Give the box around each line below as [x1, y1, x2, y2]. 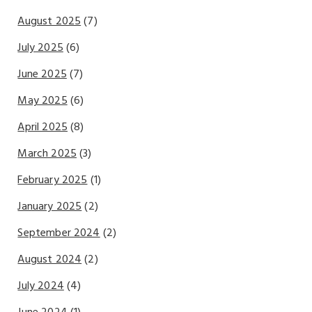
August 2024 [17, 251, 82, 269]
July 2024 [17, 277, 64, 295]
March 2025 [17, 145, 77, 163]
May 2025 [17, 92, 68, 110]
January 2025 [17, 198, 82, 216]
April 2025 [17, 118, 68, 136]
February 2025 [17, 171, 88, 189]
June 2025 [17, 65, 67, 84]
